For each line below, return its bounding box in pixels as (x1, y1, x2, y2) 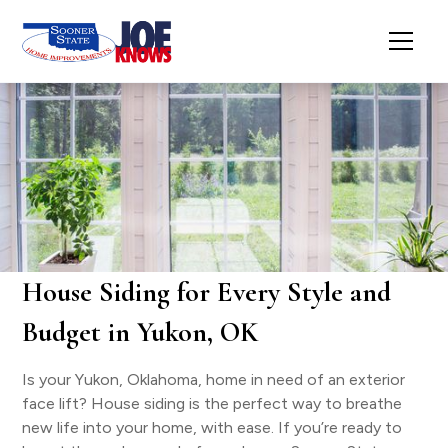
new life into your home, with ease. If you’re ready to (22, 418, 403, 437)
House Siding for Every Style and (22, 275, 392, 309)
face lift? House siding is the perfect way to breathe (22, 394, 403, 413)
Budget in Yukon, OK (22, 315, 259, 349)
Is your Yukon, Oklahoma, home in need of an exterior (22, 370, 406, 389)
